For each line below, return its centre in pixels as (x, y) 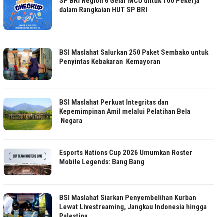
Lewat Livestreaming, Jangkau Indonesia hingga (133, 207)
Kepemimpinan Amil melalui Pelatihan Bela (125, 112)
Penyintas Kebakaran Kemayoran (110, 61)
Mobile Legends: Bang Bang (102, 162)
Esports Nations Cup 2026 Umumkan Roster (126, 152)
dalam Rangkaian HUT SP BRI (103, 9)
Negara (71, 121)
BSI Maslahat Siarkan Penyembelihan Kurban (128, 198)
